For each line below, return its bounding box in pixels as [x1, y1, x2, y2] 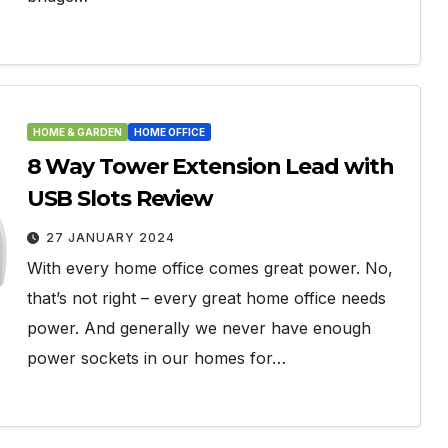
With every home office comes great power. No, [26, 257, 393, 278]
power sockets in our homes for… [26, 347, 286, 368]
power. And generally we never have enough [26, 317, 371, 338]
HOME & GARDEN [32, 125, 122, 138]
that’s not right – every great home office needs [26, 287, 386, 308]
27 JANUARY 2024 [45, 229, 175, 245]
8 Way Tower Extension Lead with [26, 152, 394, 180]
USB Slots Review [26, 184, 214, 212]
